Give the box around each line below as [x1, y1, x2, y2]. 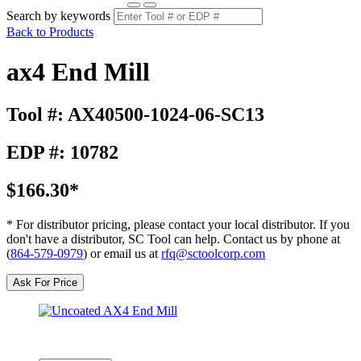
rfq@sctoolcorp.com [161, 246, 265, 260]
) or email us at [83, 246, 161, 260]
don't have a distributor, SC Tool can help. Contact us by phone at [6, 231, 340, 246]
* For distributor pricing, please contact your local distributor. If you [6, 217, 350, 231]
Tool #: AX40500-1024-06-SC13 [6, 104, 264, 126]
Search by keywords [6, 9, 110, 23]
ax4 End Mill [6, 56, 150, 86]
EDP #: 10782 [6, 142, 118, 164]
